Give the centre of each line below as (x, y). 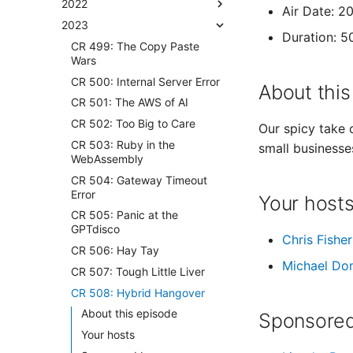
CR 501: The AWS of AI (130, 102)
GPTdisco (95, 229)
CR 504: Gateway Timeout (139, 180)
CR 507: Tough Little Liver (138, 271)
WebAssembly (107, 158)
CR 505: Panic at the (124, 215)
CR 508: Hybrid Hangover (138, 292)
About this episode (129, 314)
